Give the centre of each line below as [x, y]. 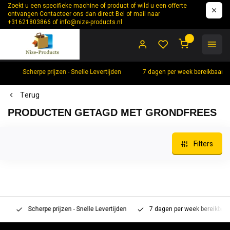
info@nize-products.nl [91, 22]
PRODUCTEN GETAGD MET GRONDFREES [112, 112]
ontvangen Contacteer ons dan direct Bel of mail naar [84, 14]
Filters [203, 144]
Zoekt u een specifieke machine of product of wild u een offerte [97, 6]
